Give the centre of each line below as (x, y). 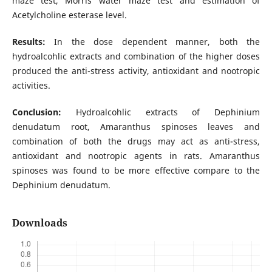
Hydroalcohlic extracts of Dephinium (168, 112)
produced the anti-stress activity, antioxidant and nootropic (136, 70)
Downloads (39, 223)
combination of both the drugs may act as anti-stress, (136, 141)
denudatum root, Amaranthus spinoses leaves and (136, 126)
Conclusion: (44, 112)
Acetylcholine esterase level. (69, 15)
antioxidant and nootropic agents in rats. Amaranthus (136, 155)
